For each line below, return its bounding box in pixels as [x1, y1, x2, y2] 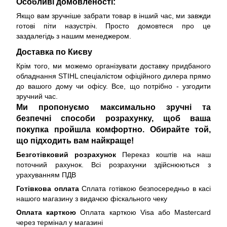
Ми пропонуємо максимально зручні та [16, 102, 211, 112]
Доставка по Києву [16, 47, 92, 57]
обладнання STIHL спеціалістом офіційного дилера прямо [16, 72, 211, 81]
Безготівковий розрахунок [16, 150, 117, 159]
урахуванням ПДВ [16, 171, 76, 179]
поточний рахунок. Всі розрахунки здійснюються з [16, 161, 211, 169]
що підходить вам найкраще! [16, 136, 134, 145]
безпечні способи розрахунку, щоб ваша [16, 113, 211, 123]
